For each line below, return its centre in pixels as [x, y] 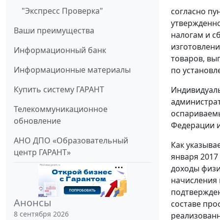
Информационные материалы [72, 70]
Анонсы [33, 203]
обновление [37, 121]
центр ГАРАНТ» [42, 152]
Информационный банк [60, 50]
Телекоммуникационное [61, 109]
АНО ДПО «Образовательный [71, 141]
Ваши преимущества [54, 31]
